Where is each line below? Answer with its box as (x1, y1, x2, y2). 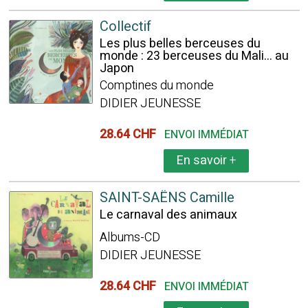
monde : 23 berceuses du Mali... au (99, 47, 289, 65)
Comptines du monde (99, 76, 214, 95)
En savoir (176, 151, 230, 170)
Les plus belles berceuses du (99, 34, 261, 53)
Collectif (99, 16, 151, 36)
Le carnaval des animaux (99, 206, 237, 224)
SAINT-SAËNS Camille (99, 188, 234, 208)
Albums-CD (99, 228, 160, 247)
